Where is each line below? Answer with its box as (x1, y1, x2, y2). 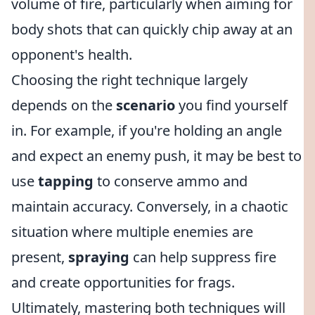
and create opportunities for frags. (11, 273, 235, 292)
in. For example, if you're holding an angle (11, 121, 282, 140)
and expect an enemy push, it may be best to (11, 146, 302, 165)
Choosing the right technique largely (11, 70, 247, 89)
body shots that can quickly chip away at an (11, 20, 292, 39)
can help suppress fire (129, 247, 276, 266)
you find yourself (175, 96, 288, 115)
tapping (38, 172, 94, 191)
